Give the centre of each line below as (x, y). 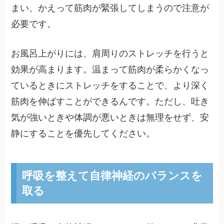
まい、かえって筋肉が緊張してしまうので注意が (110, 8)
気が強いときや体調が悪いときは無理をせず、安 (110, 117)
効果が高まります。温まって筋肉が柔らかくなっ (110, 69)
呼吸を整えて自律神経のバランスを (112, 175)
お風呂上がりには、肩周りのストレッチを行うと (110, 53)
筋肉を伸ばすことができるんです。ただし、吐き (110, 101)
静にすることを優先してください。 (83, 133)
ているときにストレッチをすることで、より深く (110, 85)
